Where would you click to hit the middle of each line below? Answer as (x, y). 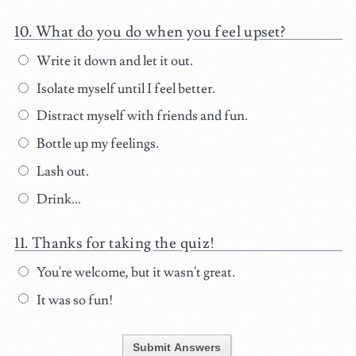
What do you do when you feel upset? (161, 32)
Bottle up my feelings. (96, 144)
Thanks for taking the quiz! (123, 243)
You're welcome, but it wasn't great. (134, 272)
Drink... (57, 199)
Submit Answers (176, 347)
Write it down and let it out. (113, 61)
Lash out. (61, 172)
